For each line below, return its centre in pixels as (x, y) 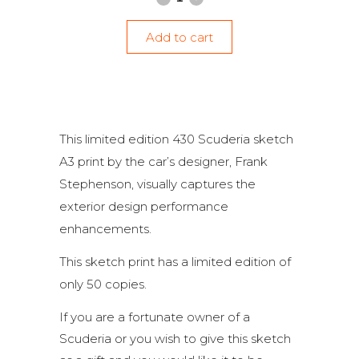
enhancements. (105, 229)
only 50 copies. (103, 284)
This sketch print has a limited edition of (175, 262)
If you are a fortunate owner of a (155, 317)
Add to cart (179, 37)
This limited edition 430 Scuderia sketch (176, 139)
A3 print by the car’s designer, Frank (163, 161)
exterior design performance (144, 206)
